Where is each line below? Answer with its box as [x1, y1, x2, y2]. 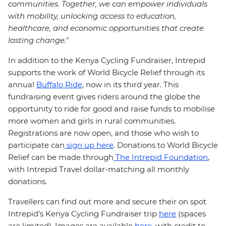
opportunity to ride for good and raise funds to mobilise [8, 104, 215, 114]
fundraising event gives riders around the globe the [8, 92, 200, 101]
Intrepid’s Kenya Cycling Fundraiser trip [8, 209, 159, 218]
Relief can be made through [8, 152, 114, 162]
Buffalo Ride [36, 80, 82, 89]
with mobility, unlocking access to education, [8, 11, 176, 21]
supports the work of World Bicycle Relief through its [8, 68, 205, 77]
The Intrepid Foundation [114, 152, 208, 162]
